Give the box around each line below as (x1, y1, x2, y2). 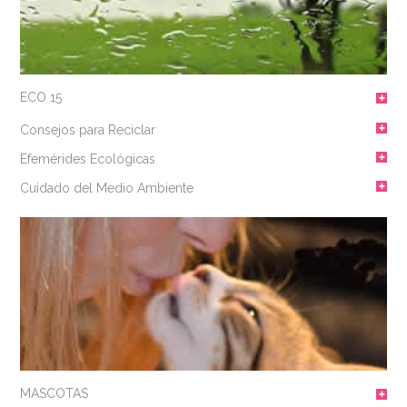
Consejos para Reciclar (20, 123, 156, 138)
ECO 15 (20, 90, 63, 105)
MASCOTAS (20, 385, 89, 401)
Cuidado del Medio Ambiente (20, 181, 194, 196)
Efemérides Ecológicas (20, 152, 156, 167)
